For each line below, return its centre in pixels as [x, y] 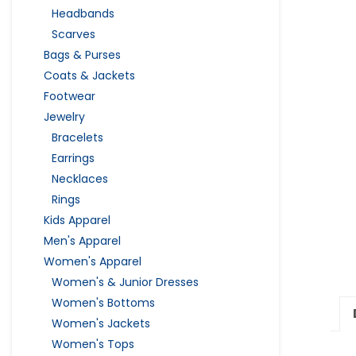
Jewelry [64, 116]
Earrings [73, 158]
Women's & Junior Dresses [125, 282]
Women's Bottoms [103, 302]
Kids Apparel [77, 220]
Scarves [74, 34]
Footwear [70, 96]
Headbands [83, 13]
